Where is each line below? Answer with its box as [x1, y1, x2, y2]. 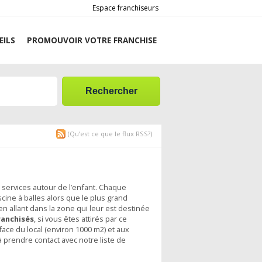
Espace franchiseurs [92, 3, 159, 13]
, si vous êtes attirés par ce [34, 213, 127, 225]
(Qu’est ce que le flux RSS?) [68, 129, 152, 139]
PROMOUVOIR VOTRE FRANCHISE [26, 34, 157, 46]
